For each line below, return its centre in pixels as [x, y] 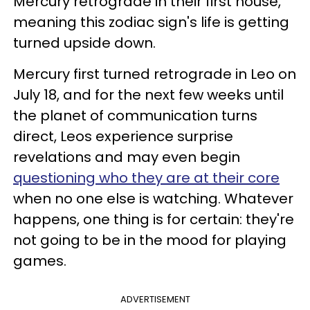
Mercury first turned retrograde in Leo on [155, 74]
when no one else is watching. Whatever [153, 199]
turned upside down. [84, 43]
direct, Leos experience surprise [123, 136]
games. [42, 261]
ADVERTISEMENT [155, 299]
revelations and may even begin [127, 157]
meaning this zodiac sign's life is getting [151, 22]
